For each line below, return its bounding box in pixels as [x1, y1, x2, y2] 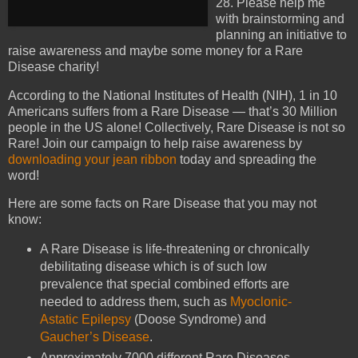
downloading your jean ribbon [8, 152, 177, 166]
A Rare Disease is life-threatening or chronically [39, 242, 309, 257]
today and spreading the [177, 152, 316, 166]
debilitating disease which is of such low [39, 260, 267, 274]
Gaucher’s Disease [39, 330, 149, 344]
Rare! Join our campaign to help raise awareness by [8, 136, 302, 150]
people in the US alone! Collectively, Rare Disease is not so [8, 120, 345, 134]
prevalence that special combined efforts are [39, 277, 289, 292]
